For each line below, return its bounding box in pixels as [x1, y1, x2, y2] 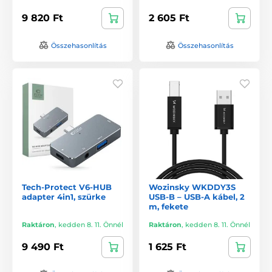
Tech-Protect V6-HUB [22, 182, 112, 192]
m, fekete [149, 201, 188, 211]
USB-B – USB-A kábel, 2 [149, 191, 245, 202]
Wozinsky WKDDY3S [149, 182, 236, 192]
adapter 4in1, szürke [22, 191, 106, 202]
